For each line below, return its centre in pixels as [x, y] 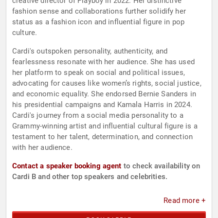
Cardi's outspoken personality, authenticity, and [90, 51]
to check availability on [161, 166]
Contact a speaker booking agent [67, 166]
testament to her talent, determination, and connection [103, 137]
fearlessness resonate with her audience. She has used [103, 62]
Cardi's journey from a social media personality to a [98, 116]
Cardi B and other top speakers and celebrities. [90, 177]
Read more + [185, 201]
